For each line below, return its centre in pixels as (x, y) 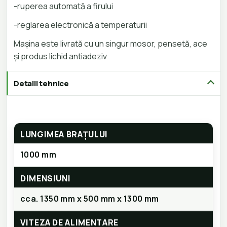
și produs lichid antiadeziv (60, 56)
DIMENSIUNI (46, 179)
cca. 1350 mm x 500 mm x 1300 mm (90, 199)
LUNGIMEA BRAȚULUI (64, 135)
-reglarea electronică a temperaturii (80, 25)
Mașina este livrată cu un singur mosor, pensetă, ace (110, 44)
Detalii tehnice (41, 84)
